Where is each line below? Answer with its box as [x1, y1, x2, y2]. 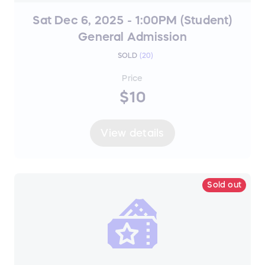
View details [101, 127, 164, 138]
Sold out [207, 180, 241, 189]
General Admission [78, 31, 187, 43]
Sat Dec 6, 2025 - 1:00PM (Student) [33, 14, 232, 27]
